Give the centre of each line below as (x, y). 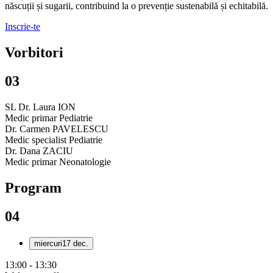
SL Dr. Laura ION (40, 107)
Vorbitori (34, 53)
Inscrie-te (23, 27)
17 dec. (75, 243)
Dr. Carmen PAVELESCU (57, 129)
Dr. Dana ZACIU (39, 151)
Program (33, 187)
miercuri (48, 243)
